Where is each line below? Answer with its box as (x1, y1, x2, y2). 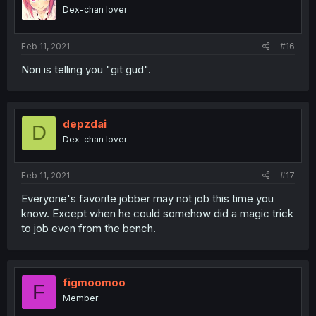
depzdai (63, 116, 107, 130)
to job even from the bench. (21, 221, 156, 236)
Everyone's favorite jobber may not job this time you (21, 192, 274, 206)
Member (63, 293, 98, 304)
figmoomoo (63, 276, 126, 290)
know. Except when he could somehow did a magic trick (21, 207, 293, 221)
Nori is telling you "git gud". (21, 62, 151, 76)
